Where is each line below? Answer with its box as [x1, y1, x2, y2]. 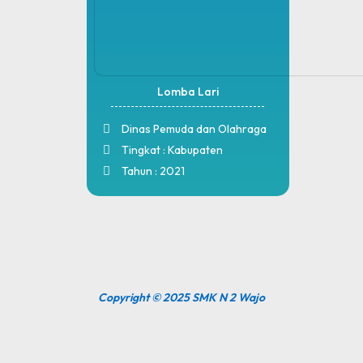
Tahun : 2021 [122, 164, 186, 179]
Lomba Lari [156, 84, 219, 100]
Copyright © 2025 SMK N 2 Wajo [98, 289, 265, 305]
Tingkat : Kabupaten [122, 143, 224, 158]
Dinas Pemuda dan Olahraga [122, 122, 267, 137]
